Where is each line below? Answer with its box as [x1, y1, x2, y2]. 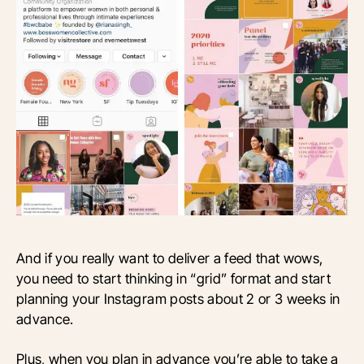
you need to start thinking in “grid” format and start [16, 270, 331, 288]
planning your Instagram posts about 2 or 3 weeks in [16, 290, 340, 308]
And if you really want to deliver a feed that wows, [16, 249, 323, 267]
